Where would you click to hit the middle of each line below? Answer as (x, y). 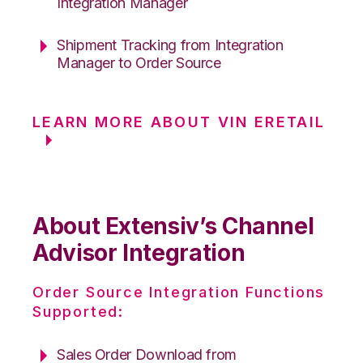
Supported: (79, 311)
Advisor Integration (139, 252)
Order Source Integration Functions (179, 292)
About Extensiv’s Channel (173, 226)
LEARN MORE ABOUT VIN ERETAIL (179, 122)
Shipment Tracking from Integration (170, 45)
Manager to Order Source (139, 62)
